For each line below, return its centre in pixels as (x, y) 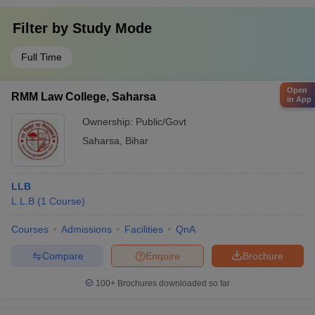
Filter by (43, 28)
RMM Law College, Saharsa (84, 97)
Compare (63, 256)
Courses (30, 229)
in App (299, 99)
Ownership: (109, 122)
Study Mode (112, 28)
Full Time (41, 57)
